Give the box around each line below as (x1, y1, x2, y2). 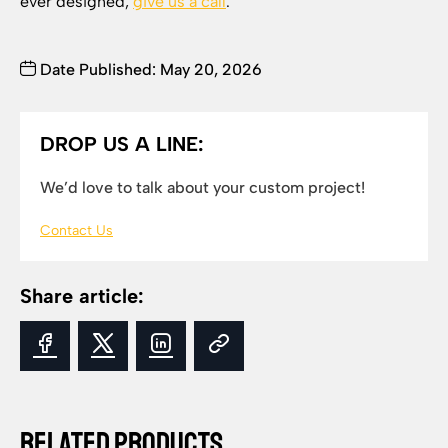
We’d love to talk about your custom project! (40, 178, 365, 197)
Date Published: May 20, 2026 (36, 60, 262, 79)
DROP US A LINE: (40, 132, 204, 156)
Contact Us (40, 222, 113, 239)
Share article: (20, 284, 144, 308)
